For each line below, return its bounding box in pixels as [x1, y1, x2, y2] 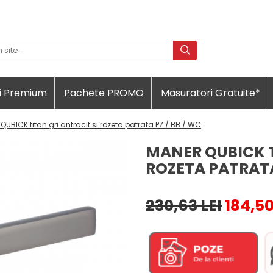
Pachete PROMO [64, 85, 144, 100]
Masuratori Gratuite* [161, 85, 260, 100]
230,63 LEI [146, 194, 222, 216]
